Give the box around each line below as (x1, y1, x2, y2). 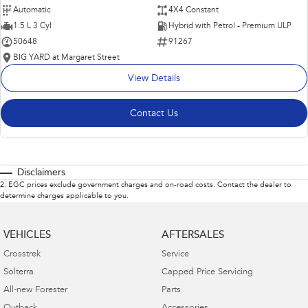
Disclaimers (17, 168, 65, 179)
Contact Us (130, 109, 178, 120)
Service (161, 250, 189, 260)
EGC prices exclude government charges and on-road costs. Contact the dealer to (8, 181, 291, 190)
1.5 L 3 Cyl (13, 22, 52, 31)
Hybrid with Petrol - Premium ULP (168, 22, 291, 31)
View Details (128, 74, 180, 85)
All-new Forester (3, 286, 67, 296)
